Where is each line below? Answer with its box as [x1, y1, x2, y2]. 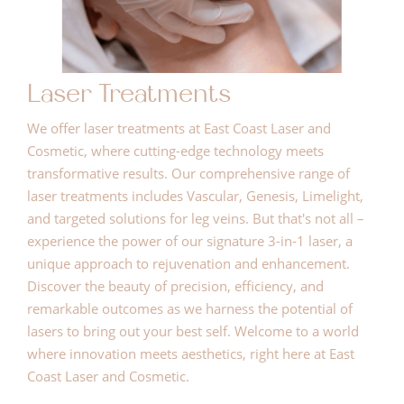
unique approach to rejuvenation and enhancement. [27, 253, 350, 272]
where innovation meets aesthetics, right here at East [27, 344, 354, 363]
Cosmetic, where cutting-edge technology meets [27, 141, 324, 160]
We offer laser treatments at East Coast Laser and [27, 118, 331, 137]
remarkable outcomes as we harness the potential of [27, 298, 353, 317]
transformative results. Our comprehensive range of [27, 163, 350, 182]
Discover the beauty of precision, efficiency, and [27, 276, 324, 295]
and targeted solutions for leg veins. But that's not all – [27, 208, 364, 227]
